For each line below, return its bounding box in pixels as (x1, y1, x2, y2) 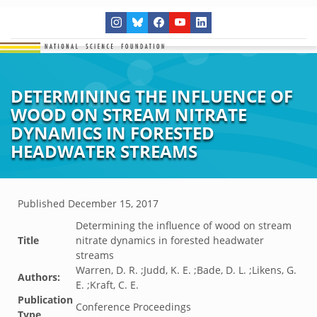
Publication (18, 293, 73, 306)
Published (18, 197, 68, 210)
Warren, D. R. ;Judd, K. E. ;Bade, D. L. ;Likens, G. (76, 263, 296, 277)
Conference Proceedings (76, 300, 191, 313)
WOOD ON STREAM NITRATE (11, 103, 247, 126)
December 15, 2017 (68, 197, 158, 210)
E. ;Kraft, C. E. (76, 278, 139, 292)
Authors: (18, 270, 60, 284)
